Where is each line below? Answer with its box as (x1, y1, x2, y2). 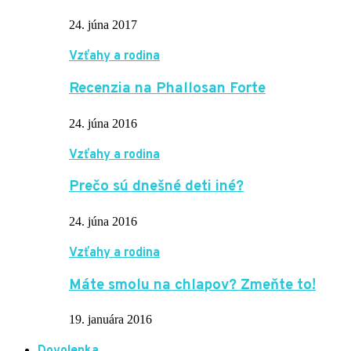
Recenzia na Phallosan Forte (69, 78, 266, 98)
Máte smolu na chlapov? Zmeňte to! (69, 275, 316, 295)
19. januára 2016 (69, 313, 152, 327)
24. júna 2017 (69, 18, 137, 32)
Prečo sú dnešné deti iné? (69, 177, 244, 197)
